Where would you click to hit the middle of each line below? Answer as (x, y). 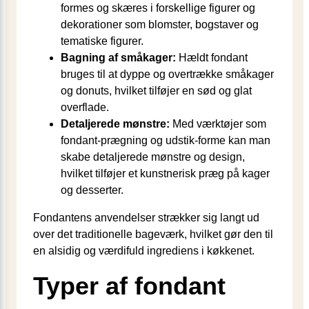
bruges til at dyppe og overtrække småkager (167, 74)
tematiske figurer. (102, 41)
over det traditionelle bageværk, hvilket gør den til (153, 235)
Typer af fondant (129, 286)
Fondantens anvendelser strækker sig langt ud (146, 218)
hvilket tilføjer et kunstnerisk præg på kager (165, 174)
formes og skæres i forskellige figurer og (158, 8)
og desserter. (92, 190)
